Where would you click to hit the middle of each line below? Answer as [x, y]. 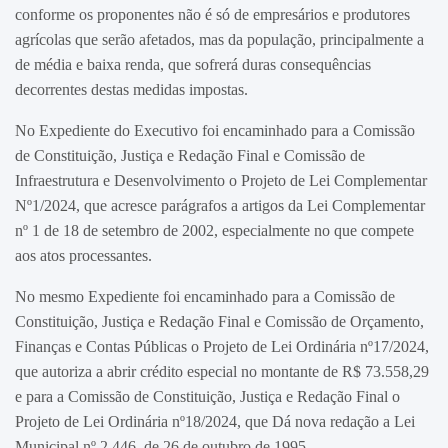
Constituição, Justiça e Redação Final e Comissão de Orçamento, [219, 321]
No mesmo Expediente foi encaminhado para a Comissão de [205, 296]
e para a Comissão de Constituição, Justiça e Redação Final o [207, 396]
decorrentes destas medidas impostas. [131, 89]
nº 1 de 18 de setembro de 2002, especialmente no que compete [214, 230]
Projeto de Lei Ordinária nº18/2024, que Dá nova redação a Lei [215, 421]
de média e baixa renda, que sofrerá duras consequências [193, 64]
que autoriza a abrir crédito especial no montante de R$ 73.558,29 [222, 371]
